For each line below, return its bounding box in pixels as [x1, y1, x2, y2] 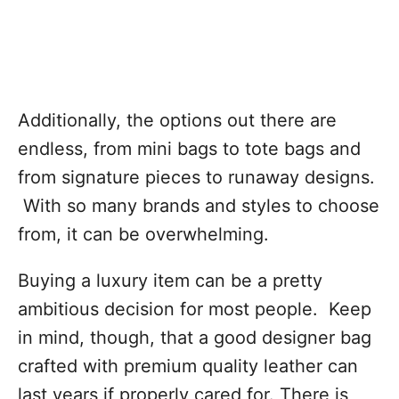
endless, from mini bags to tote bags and [18, 138, 361, 159]
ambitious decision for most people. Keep [18, 298, 371, 320]
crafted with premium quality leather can [18, 355, 358, 377]
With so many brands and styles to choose [18, 195, 379, 216]
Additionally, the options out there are [18, 110, 337, 131]
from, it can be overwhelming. [18, 224, 274, 245]
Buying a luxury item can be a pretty [18, 270, 322, 291]
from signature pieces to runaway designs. [18, 167, 375, 188]
